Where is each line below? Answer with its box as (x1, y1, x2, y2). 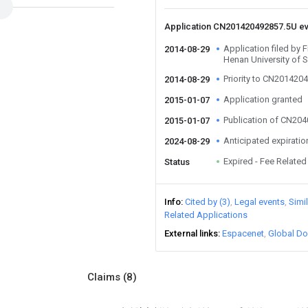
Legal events (234, 197, 285, 207)
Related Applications (164, 210, 247, 220)
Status (164, 157, 190, 167)
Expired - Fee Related (223, 156, 307, 166)
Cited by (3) (185, 197, 230, 207)
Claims (87, 271, 123, 283)
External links (164, 228, 218, 239)
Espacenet (222, 228, 264, 239)
